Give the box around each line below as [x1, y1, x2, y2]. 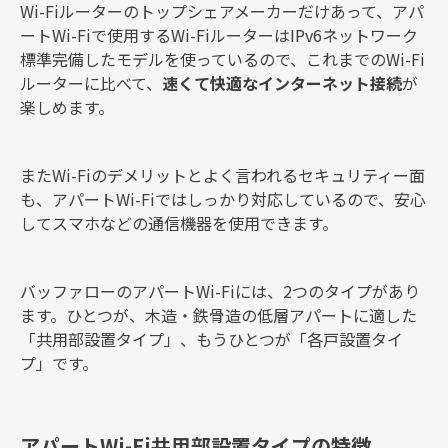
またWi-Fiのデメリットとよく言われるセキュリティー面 [20, 162, 425, 187]
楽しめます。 [20, 94, 114, 119]
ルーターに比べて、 [20, 70, 162, 95]
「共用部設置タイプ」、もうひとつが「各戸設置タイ [20, 326, 403, 351]
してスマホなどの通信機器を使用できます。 [20, 210, 338, 235]
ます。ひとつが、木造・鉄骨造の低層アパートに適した [20, 302, 417, 327]
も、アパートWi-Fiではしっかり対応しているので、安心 [20, 186, 426, 211]
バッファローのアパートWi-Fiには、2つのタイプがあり [20, 278, 420, 303]
